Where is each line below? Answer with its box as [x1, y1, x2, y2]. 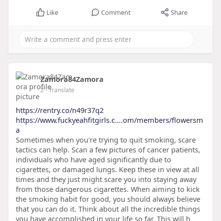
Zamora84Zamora [40, 74, 104, 84]
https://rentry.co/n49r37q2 [15, 105, 104, 115]
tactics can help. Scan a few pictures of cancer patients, [15, 145, 200, 155]
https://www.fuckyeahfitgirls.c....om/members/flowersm [15, 115, 203, 125]
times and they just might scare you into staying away [15, 174, 196, 184]
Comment [101, 8, 131, 17]
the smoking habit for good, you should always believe [15, 194, 200, 204]
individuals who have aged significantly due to [15, 154, 171, 165]
